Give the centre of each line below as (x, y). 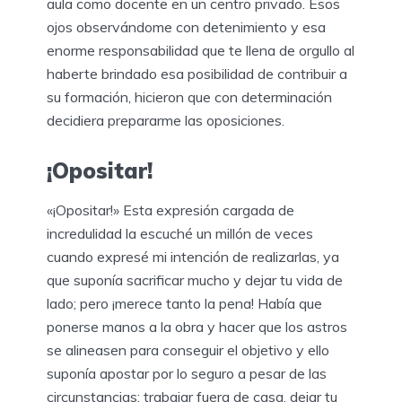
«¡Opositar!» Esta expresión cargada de (170, 210)
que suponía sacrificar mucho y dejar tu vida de (195, 280)
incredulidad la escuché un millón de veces (180, 233)
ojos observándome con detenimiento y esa (186, 26)
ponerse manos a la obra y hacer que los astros (197, 326)
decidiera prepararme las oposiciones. (166, 120)
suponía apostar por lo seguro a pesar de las (187, 373)
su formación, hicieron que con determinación (189, 96)
